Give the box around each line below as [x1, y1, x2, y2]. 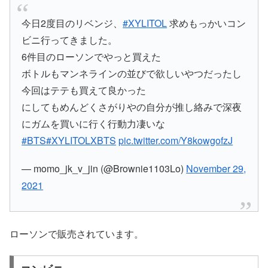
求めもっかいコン [167, 16, 246, 30]
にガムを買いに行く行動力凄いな [22, 116, 166, 130]
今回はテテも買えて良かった [22, 83, 147, 97]
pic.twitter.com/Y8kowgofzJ [118, 133, 233, 147]
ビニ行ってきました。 [22, 32, 118, 47]
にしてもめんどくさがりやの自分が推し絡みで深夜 [22, 99, 242, 114]
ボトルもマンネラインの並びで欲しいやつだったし [22, 66, 242, 80]
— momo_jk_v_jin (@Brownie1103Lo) [22, 161, 187, 175]
